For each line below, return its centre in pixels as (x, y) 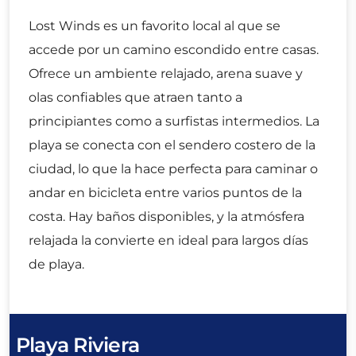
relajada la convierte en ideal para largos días (168, 241)
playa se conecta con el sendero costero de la (172, 145)
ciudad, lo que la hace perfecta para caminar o (173, 169)
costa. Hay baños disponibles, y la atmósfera (166, 217)
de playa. (56, 265)
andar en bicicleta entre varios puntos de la (165, 193)
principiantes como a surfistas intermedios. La (174, 122)
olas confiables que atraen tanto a (135, 98)
